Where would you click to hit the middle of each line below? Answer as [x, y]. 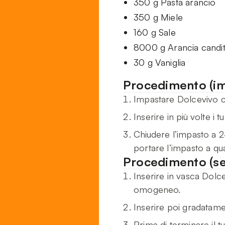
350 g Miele [158, 17]
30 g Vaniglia [160, 63]
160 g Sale [155, 32]
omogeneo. [157, 190]
